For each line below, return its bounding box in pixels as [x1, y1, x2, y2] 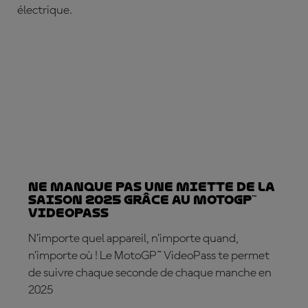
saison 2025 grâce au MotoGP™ [28, 192, 256, 207]
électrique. [17, 4, 72, 16]
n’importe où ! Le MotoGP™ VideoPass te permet [28, 250, 269, 262]
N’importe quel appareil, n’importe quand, [28, 232, 239, 245]
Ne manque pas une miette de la [28, 179, 275, 194]
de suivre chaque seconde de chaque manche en [28, 267, 272, 279]
